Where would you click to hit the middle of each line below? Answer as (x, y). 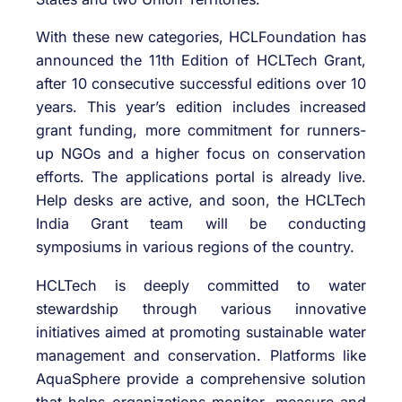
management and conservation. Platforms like (201, 355)
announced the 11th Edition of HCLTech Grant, (201, 61)
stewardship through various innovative (201, 308)
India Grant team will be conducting (201, 224)
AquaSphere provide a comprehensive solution (201, 378)
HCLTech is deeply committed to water (201, 285)
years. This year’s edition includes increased (201, 107)
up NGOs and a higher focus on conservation (201, 154)
